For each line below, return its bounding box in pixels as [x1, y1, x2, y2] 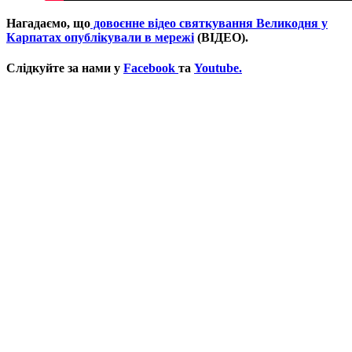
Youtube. [194, 60, 242, 75]
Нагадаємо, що [6, 16, 90, 30]
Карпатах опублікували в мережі [6, 30, 194, 44]
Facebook [123, 60, 178, 75]
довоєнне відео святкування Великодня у [90, 16, 328, 30]
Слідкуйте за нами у [6, 60, 123, 75]
